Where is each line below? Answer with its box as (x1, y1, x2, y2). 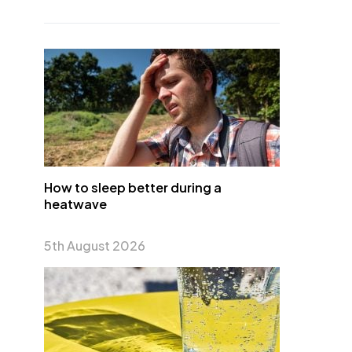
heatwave (44, 196, 107, 212)
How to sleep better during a (44, 179, 222, 196)
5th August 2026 (44, 237, 145, 254)
